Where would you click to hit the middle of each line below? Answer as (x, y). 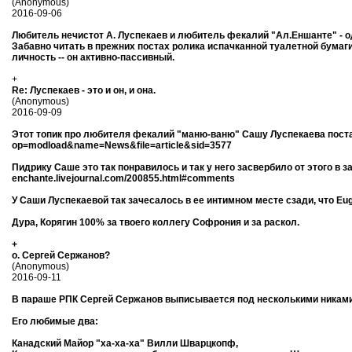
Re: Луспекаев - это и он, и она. (84, 90)
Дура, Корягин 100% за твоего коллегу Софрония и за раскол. (156, 222)
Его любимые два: (55, 321)
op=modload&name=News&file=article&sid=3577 (122, 145)
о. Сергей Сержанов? (61, 255)
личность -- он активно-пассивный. (93, 57)
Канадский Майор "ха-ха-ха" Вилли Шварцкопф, (125, 343)
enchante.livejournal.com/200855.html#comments (123, 178)
